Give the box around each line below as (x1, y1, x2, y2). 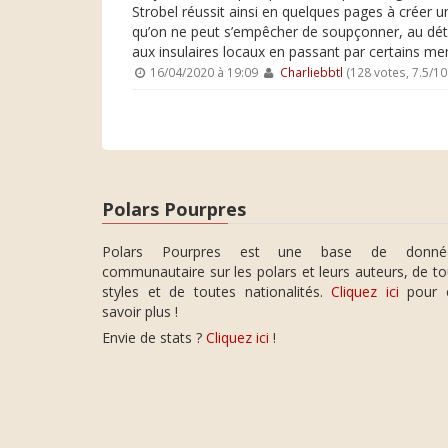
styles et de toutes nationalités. (102, 282, 332, 301)
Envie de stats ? (102, 328, 206, 347)
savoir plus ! (102, 302, 178, 321)
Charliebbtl (279, 63, 343, 80)
